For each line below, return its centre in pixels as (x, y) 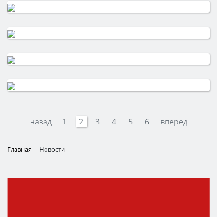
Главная (19, 149)
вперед (174, 122)
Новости (52, 149)
